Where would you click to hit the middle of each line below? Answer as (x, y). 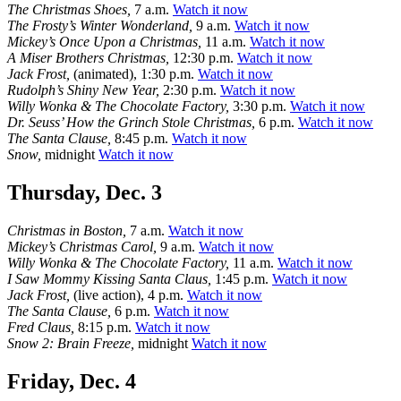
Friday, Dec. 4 (72, 381)
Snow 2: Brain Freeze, (71, 344)
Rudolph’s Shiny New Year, (83, 90)
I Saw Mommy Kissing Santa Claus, (109, 279)
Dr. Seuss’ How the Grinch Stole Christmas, (131, 123)
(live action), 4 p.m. (128, 295)
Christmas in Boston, (67, 231)
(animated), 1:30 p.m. (134, 74)
